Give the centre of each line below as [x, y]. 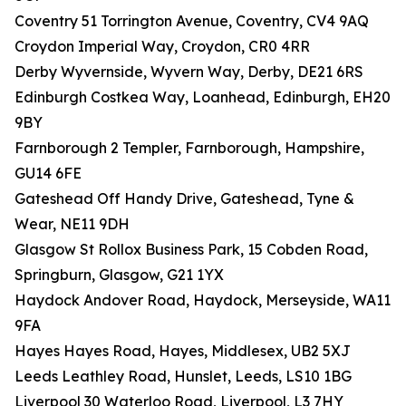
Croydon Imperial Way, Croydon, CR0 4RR [162, 47]
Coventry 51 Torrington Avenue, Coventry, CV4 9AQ [192, 21]
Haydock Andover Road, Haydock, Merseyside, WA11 [203, 300]
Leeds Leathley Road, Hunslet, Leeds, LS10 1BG [183, 377]
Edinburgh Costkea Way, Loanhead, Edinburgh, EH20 [203, 97]
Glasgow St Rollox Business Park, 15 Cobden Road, [191, 250]
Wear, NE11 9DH [72, 224]
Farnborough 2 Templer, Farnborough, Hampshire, [189, 148]
